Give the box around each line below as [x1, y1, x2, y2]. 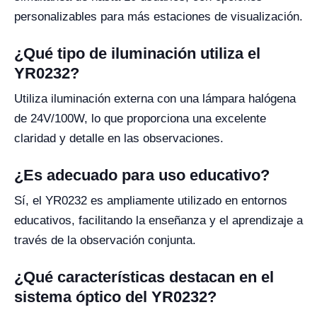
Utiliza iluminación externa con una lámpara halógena [14, 92, 296, 105]
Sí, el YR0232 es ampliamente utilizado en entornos [14, 194, 287, 207]
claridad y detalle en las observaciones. [14, 132, 224, 145]
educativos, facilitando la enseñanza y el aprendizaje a [14, 214, 303, 227]
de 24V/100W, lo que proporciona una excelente [14, 112, 266, 125]
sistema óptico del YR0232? [14, 288, 217, 306]
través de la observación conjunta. [14, 234, 196, 247]
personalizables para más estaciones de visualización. [14, 10, 303, 23]
